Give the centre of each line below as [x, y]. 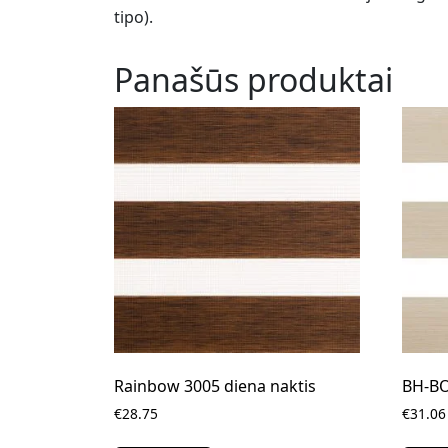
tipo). [133, 16]
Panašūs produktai [253, 79]
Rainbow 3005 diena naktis [215, 385]
